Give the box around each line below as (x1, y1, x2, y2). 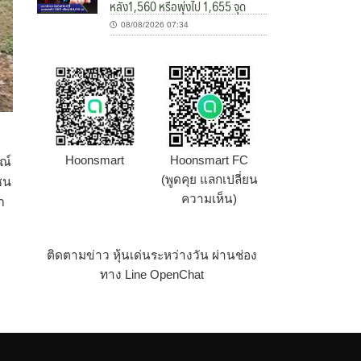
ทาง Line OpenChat (100, 268, 205, 282)
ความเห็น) (181, 192, 238, 206)
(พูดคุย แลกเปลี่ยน (160, 172, 258, 187)
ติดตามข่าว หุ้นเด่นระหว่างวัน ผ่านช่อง (47, 248, 258, 263)
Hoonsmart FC (170, 153, 249, 168)
